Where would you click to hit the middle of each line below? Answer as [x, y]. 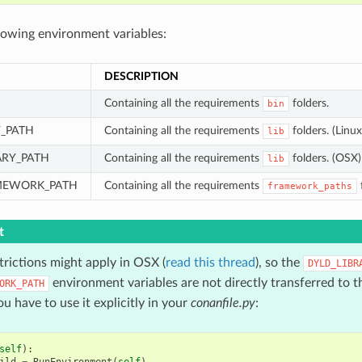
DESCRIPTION [141, 76]
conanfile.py [223, 303]
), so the [279, 262]
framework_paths [309, 186]
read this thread [210, 262]
